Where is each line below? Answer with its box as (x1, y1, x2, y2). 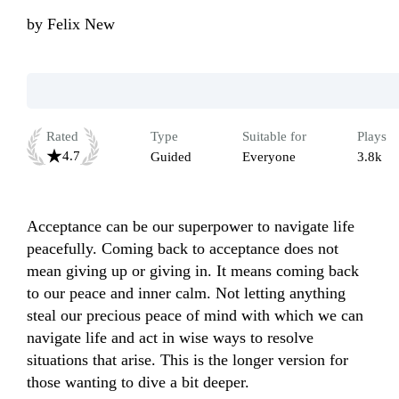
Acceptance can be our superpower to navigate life (27, 217, 354, 236)
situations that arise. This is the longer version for (27, 351, 348, 370)
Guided (151, 150, 191, 165)
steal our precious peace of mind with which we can (27, 306, 363, 325)
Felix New (47, 15, 115, 34)
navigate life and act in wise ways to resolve (27, 329, 313, 347)
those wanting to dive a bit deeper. (27, 373, 249, 392)
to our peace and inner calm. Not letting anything (27, 284, 346, 303)
